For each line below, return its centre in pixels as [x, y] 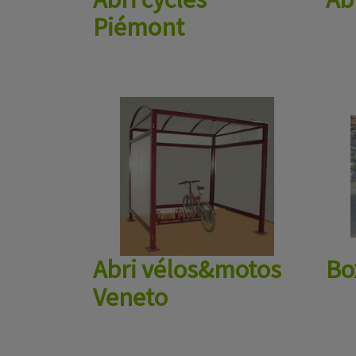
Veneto [130, 297]
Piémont [139, 27]
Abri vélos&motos [187, 269]
